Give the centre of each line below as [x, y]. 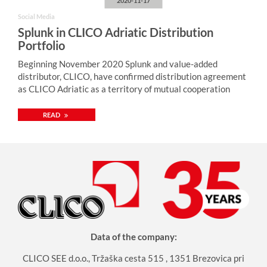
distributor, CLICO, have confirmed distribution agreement [132, 76]
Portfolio [41, 45]
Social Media [36, 16]
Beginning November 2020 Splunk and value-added [118, 63]
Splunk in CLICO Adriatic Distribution [116, 32]
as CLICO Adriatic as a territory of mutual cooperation [124, 89]
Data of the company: [133, 236]
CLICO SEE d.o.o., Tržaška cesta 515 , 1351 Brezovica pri [133, 258]
